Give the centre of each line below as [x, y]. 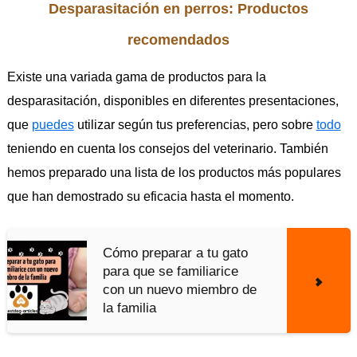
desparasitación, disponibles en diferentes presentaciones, [173, 101]
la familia [129, 308]
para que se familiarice [170, 272]
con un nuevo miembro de [179, 290]
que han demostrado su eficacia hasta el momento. [150, 197]
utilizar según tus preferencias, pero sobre [195, 125]
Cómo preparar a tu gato [175, 253]
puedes [53, 125]
